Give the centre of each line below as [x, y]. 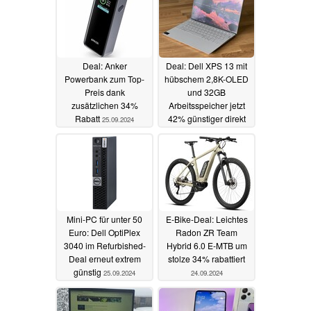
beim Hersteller [207, 132]
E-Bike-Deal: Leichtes [207, 219]
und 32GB [207, 92]
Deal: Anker [104, 66]
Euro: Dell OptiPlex [104, 233]
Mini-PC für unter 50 [104, 219]
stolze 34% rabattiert [207, 259]
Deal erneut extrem [104, 259]
